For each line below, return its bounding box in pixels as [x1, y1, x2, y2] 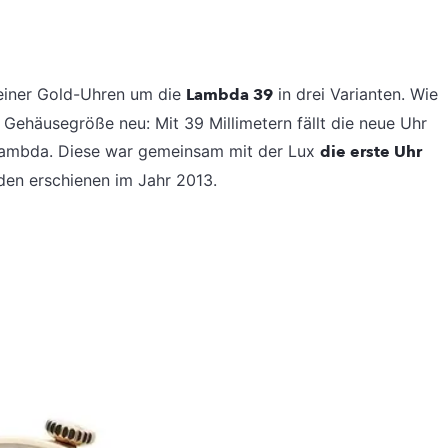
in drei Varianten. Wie [273, 83, 438, 104]
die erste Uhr [320, 140, 422, 163]
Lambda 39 [186, 83, 273, 106]
